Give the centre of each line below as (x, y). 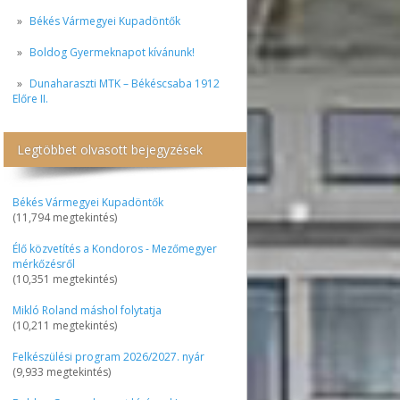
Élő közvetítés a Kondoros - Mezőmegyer (115, 249)
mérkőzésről (44, 264)
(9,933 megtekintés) (62, 372)
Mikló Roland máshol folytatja (87, 310)
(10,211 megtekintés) (65, 325)
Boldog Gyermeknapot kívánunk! (112, 52)
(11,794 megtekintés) (65, 217)
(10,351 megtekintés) (65, 279)
